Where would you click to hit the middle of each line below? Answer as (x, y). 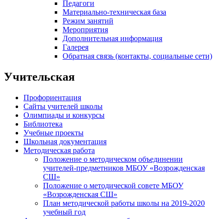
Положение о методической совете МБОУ (113, 185)
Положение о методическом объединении (113, 159)
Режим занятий (88, 21)
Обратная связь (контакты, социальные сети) (137, 56)
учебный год (64, 212)
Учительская (39, 77)
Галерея (76, 47)
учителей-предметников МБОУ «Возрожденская (124, 168)
